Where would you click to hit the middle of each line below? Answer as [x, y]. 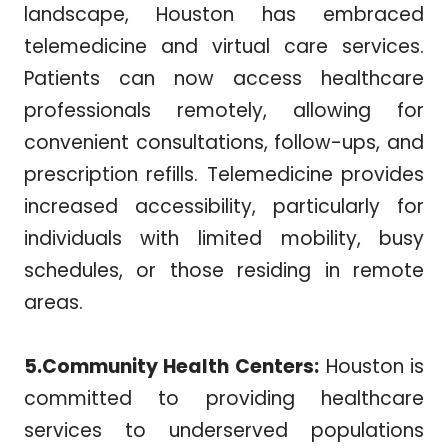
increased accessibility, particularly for [224, 207]
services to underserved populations [224, 431]
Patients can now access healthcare [224, 79]
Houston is [372, 367]
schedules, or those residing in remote [224, 271]
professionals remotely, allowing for [224, 111]
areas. [53, 303]
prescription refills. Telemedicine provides [224, 175]
